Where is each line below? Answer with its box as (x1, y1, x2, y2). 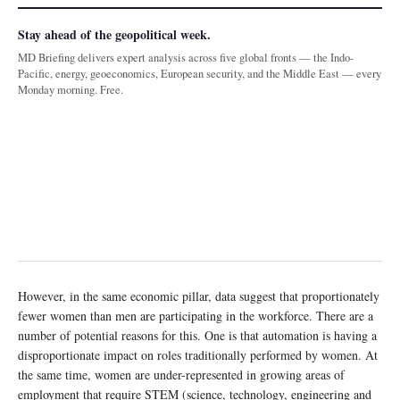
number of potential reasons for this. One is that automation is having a (18, 326, 377, 344)
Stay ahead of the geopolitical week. (18, 24, 211, 44)
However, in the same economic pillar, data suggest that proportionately (18, 287, 379, 304)
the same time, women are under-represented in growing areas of (18, 365, 345, 383)
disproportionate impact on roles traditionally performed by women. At (18, 346, 378, 363)
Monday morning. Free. (18, 81, 123, 97)
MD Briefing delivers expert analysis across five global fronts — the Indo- (18, 49, 354, 65)
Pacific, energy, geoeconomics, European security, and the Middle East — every (18, 65, 381, 81)
